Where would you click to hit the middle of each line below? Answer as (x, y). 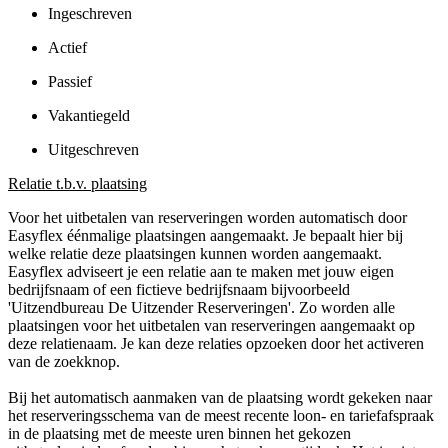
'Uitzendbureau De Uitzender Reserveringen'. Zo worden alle (201, 307)
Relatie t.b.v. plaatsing (77, 183)
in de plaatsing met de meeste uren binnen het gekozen (179, 433)
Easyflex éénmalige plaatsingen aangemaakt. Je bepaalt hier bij (205, 235)
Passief (70, 81)
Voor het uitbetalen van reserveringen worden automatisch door (207, 217)
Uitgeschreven (93, 149)
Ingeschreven (90, 13)
